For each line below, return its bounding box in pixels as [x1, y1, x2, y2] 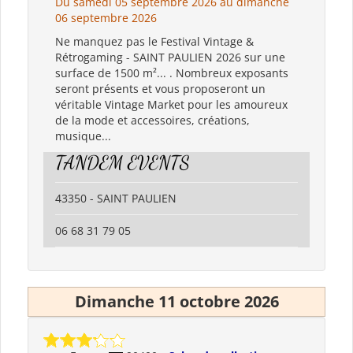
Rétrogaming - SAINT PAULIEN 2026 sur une [55, 49, 285, 65]
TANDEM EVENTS [55, 150, 190, 174]
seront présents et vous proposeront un [55, 80, 266, 96]
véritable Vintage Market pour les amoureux [55, 96, 288, 112]
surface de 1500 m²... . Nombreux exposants [55, 65, 288, 80]
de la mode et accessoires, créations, [55, 112, 250, 128]
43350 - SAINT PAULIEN [55, 190, 176, 206]
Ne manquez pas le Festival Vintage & [55, 33, 254, 49]
